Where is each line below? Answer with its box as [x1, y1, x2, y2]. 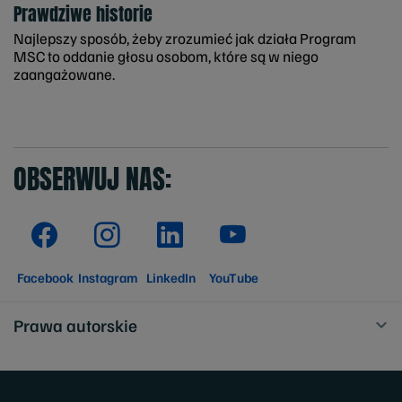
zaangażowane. [13, 64, 115, 83]
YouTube [208, 269, 258, 286]
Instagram [77, 269, 138, 286]
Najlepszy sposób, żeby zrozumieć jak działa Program [13, 28, 356, 48]
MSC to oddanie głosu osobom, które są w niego [13, 46, 319, 66]
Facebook [16, 269, 74, 286]
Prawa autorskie [13, 314, 137, 336]
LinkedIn [145, 269, 196, 286]
